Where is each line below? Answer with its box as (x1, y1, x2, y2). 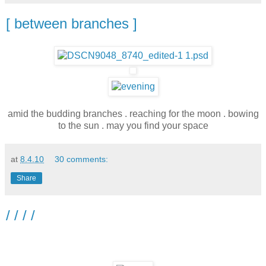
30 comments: (55, 154, 109, 164)
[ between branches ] (6, 15, 137, 31)
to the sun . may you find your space (58, 120, 208, 131)
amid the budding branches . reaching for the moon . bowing (7, 108, 259, 119)
